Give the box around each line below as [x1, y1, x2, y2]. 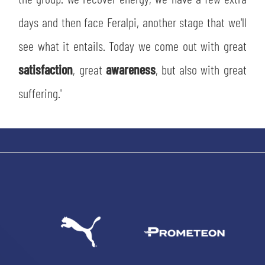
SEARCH [119, 201, 146, 209]
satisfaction [18, 61, 73, 77]
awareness [105, 61, 156, 77]
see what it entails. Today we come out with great [18, 37, 247, 53]
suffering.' [18, 85, 62, 101]
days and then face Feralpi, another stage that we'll [18, 14, 247, 30]
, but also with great [155, 61, 247, 77]
